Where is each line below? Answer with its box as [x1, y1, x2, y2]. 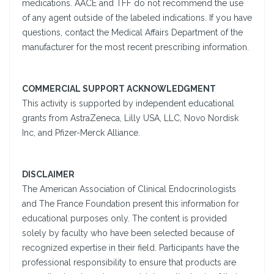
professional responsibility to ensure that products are [22, 257, 236, 268]
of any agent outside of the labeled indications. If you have [22, 13, 252, 23]
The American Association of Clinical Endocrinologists [22, 184, 236, 194]
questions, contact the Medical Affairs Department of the [22, 28, 243, 38]
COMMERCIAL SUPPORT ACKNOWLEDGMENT [22, 84, 216, 94]
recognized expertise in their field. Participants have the [22, 243, 239, 253]
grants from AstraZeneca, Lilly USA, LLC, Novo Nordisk [22, 113, 239, 124]
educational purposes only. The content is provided [22, 213, 227, 224]
